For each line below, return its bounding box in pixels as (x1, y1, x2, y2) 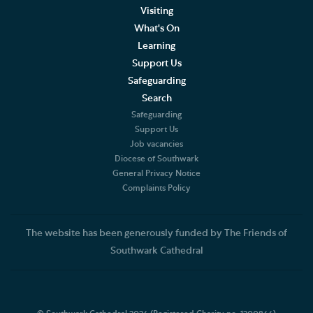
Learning (138, 41, 175, 52)
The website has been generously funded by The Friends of (26, 228, 287, 238)
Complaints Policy (122, 184, 191, 193)
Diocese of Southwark (115, 154, 198, 163)
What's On (133, 24, 180, 34)
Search (141, 94, 172, 104)
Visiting (140, 6, 173, 17)
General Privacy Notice (112, 169, 201, 178)
